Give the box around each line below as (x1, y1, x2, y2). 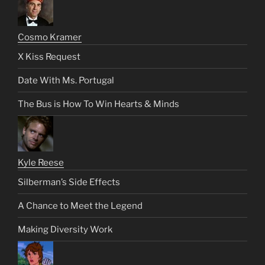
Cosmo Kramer (18, 32, 82, 43)
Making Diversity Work (18, 224, 112, 235)
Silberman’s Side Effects (18, 176, 120, 188)
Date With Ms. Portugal (18, 75, 114, 86)
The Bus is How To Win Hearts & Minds (18, 98, 179, 109)
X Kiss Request (18, 51, 80, 62)
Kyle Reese (18, 157, 64, 169)
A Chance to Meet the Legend (18, 200, 143, 211)
